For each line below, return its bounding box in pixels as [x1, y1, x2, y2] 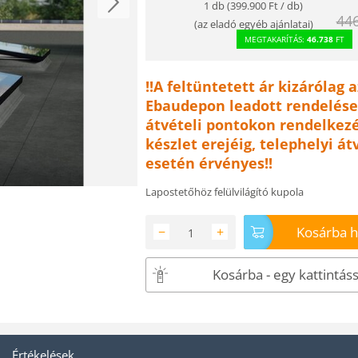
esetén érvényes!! [145, 153, 272, 173]
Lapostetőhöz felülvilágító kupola [145, 184, 304, 199]
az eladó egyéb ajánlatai [197, 16, 310, 31]
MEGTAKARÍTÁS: [245, 33, 307, 45]
